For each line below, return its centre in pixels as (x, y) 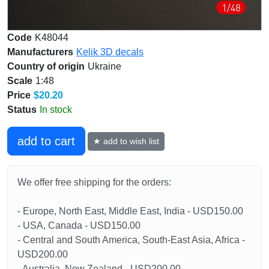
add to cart (46, 141)
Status (22, 110)
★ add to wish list (126, 141)
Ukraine (104, 67)
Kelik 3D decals (110, 52)
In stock (56, 110)
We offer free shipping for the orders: (94, 183)
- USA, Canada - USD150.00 (79, 226)
